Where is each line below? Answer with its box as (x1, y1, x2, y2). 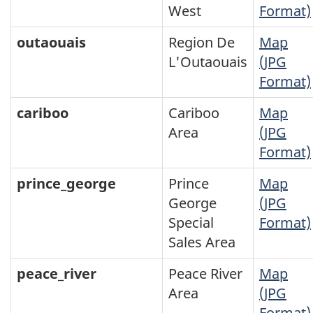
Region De (168, 32, 235, 52)
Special (168, 212, 214, 232)
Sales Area (168, 232, 235, 252)
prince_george (17, 173, 116, 193)
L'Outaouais (168, 52, 247, 71)
